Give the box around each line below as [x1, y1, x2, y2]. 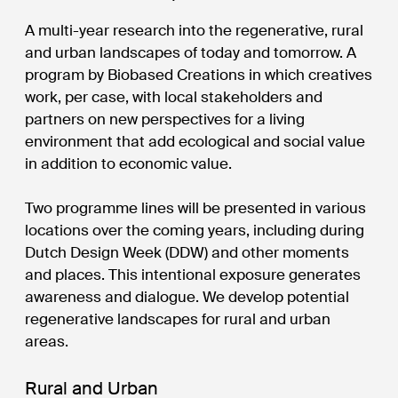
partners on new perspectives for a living [25, 108, 306, 129]
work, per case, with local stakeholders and [25, 86, 323, 107]
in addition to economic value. [25, 153, 233, 173]
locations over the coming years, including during [25, 219, 365, 240]
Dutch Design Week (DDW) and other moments [25, 242, 350, 262]
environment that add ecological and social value [25, 131, 366, 151]
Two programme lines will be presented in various [25, 197, 367, 218]
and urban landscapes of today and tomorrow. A [25, 42, 357, 62]
